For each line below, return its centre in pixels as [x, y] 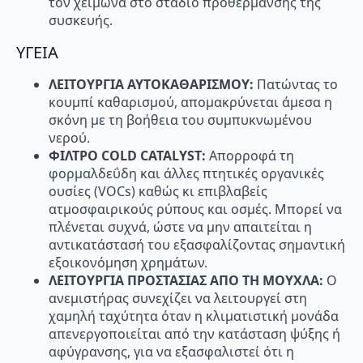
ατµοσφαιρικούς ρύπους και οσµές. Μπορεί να [195, 209]
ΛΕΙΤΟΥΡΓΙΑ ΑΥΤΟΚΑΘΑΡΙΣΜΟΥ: [153, 85]
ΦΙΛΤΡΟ [75, 156]
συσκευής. [81, 21]
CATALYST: [175, 156]
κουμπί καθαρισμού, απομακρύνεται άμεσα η [190, 102]
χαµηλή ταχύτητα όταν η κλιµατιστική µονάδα [194, 316]
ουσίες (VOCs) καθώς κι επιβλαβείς [158, 192]
